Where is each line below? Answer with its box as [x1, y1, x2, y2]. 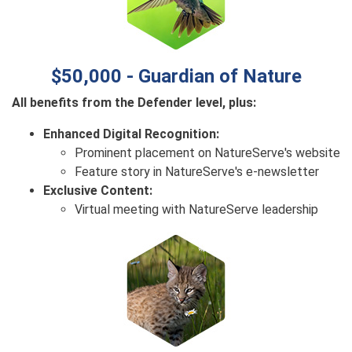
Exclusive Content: [43, 183, 152, 198]
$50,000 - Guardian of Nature [50, 65, 302, 87]
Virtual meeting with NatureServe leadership [75, 202, 318, 217]
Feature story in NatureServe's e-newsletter [75, 164, 319, 179]
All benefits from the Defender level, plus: [12, 95, 256, 110]
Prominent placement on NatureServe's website [75, 145, 340, 160]
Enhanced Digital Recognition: [43, 126, 219, 141]
